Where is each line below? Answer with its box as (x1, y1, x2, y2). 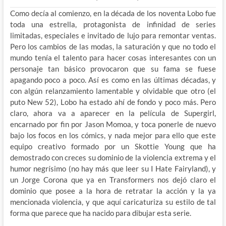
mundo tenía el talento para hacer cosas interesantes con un (10, 52, 216, 62)
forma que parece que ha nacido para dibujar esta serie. (10, 208, 191, 217)
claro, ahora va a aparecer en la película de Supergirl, (10, 108, 216, 118)
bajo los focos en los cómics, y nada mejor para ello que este (10, 130, 216, 140)
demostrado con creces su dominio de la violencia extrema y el (10, 152, 216, 162)
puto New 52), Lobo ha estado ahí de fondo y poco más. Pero (10, 97, 216, 106)
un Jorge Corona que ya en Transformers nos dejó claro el (10, 175, 216, 184)
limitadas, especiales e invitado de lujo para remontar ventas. (10, 30, 216, 40)
